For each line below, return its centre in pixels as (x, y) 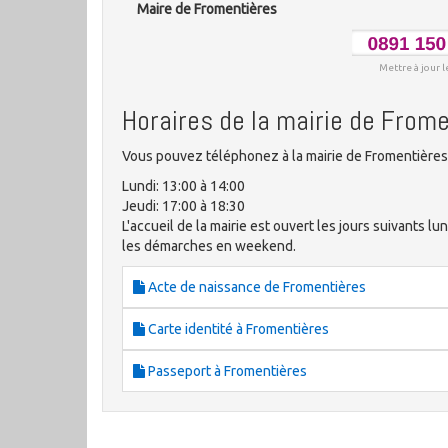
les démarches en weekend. (209, 246)
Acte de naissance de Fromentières (255, 287)
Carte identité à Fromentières (237, 329)
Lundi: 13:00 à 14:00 (183, 186)
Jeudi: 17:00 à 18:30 (183, 206)
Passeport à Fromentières (226, 371)
